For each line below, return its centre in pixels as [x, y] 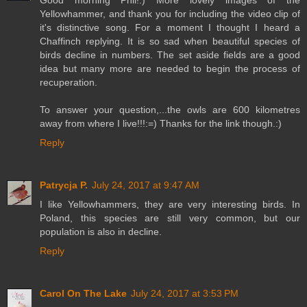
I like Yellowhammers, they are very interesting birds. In [170, 205]
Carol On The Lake [83, 294]
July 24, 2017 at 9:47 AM [146, 185]
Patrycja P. [64, 185]
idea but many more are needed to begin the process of [170, 69]
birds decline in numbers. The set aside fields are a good [170, 55]
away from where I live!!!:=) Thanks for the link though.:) [161, 124]
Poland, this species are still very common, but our [170, 218]
